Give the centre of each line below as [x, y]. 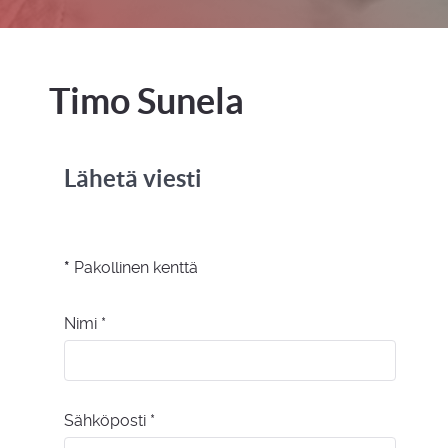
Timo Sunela [146, 100]
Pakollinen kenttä [134, 267]
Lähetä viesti [133, 178]
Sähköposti [105, 420]
